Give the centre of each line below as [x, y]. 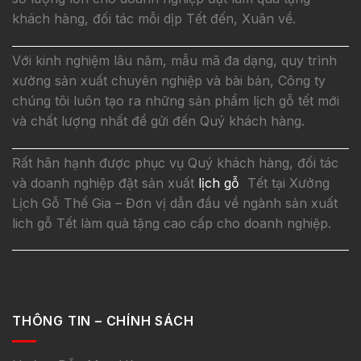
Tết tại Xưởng [286, 183]
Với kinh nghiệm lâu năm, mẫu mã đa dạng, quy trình [174, 60]
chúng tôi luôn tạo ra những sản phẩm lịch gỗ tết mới [176, 100]
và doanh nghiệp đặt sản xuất [103, 183]
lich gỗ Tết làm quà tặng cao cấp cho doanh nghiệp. [172, 223]
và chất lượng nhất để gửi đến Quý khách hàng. [158, 120]
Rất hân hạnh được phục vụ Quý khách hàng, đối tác [175, 162]
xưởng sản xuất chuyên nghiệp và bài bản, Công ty [169, 80]
